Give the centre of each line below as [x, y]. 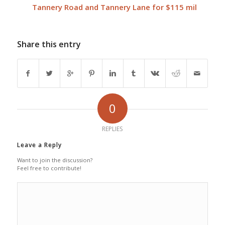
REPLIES [113, 129]
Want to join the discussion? [54, 160]
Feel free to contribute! [49, 168]
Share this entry [49, 44]
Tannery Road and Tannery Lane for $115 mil [114, 7]
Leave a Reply [39, 145]
